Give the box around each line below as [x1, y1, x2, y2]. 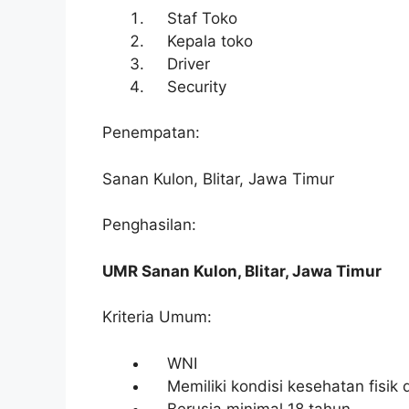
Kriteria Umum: [102, 308, 212, 326]
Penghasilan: [102, 215, 196, 234]
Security [149, 77, 226, 96]
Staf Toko [149, 8, 237, 27]
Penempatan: [102, 123, 200, 142]
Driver [149, 54, 210, 73]
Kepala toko [149, 31, 253, 50]
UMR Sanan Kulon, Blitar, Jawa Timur [102, 261, 382, 280]
